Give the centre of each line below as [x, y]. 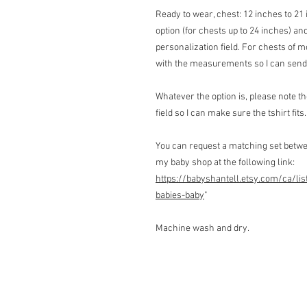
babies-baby [180, 196]
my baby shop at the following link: [225, 163]
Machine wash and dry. [204, 229]
